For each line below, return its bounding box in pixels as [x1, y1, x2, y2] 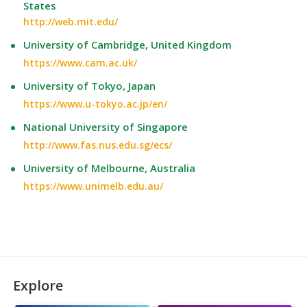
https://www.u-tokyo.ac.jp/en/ [23, 97, 168, 111]
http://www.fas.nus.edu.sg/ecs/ [23, 138, 173, 152]
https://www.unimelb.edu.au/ [23, 180, 164, 193]
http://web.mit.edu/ [23, 15, 119, 29]
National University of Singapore [23, 120, 188, 134]
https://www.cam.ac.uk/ [23, 56, 138, 70]
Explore [13, 276, 64, 295]
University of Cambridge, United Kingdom [23, 38, 232, 52]
